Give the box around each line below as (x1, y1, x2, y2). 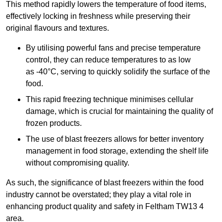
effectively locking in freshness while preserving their (6, 12, 190, 21)
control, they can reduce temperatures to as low (26, 55, 191, 64)
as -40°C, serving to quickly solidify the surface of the (26, 67, 210, 76)
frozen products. (26, 119, 82, 128)
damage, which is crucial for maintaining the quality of (26, 107, 213, 116)
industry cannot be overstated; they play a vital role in (6, 190, 191, 199)
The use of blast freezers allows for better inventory (26, 135, 204, 144)
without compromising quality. (26, 159, 129, 167)
